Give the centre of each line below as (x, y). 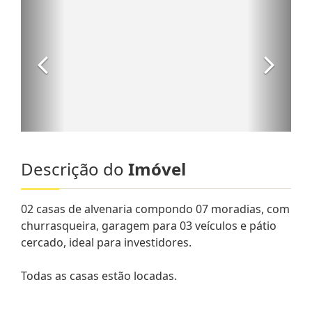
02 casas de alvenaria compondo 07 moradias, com (155, 209)
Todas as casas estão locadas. (99, 275)
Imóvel (157, 169)
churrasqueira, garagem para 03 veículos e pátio (149, 225)
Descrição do (75, 169)
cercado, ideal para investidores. (106, 242)
